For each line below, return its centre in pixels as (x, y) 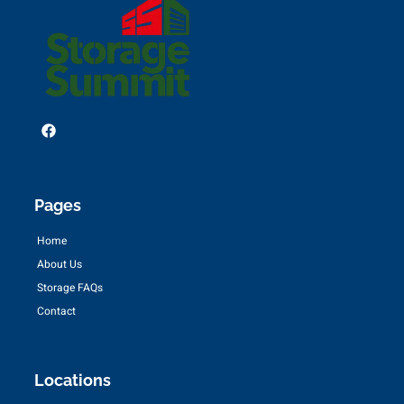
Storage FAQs (69, 287)
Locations (73, 380)
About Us (59, 264)
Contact (56, 311)
